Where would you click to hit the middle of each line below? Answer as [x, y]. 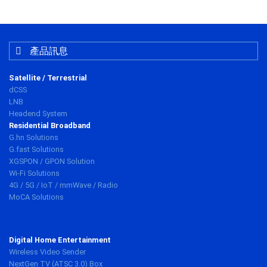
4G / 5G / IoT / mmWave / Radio [63, 185]
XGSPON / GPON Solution [52, 161]
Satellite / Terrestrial [48, 78]
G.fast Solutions [36, 149]
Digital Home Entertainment [60, 240]
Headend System [38, 114]
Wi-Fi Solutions [34, 173]
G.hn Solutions [34, 137]
